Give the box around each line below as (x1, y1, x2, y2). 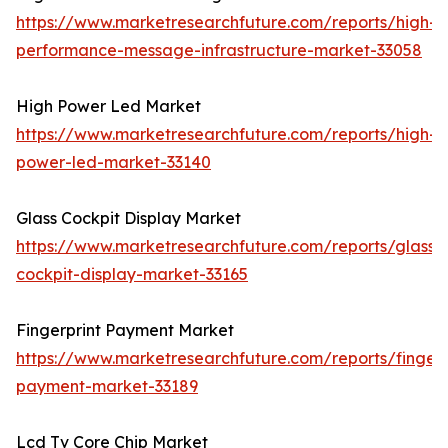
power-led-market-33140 (16, 152, 211, 173)
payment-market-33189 (16, 376, 198, 397)
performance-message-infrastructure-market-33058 (16, 40, 422, 61)
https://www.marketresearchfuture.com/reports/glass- (16, 236, 442, 257)
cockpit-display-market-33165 (16, 264, 248, 285)
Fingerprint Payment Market (16, 320, 234, 341)
